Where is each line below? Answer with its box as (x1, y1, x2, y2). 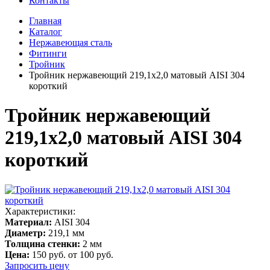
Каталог (29, 27, 62, 37)
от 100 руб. (68, 249, 113, 260)
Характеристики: (5, 206, 75, 216)
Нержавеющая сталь (29, 37, 112, 48)
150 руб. (32, 249, 66, 260)
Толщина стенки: (5, 238, 80, 249)
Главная (29, 16, 61, 26)
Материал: (5, 216, 52, 227)
